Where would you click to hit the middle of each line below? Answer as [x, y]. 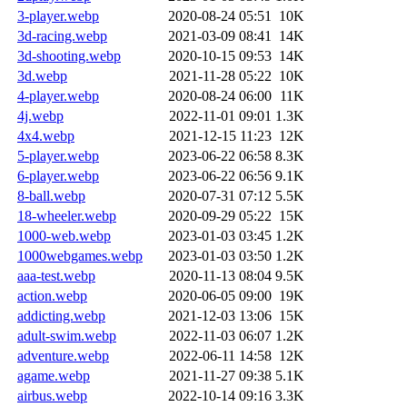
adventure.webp [63, 355]
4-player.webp [58, 95]
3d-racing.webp [62, 35]
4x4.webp [46, 135]
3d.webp [42, 75]
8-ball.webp [51, 195]
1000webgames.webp [80, 255]
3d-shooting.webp [69, 55]
